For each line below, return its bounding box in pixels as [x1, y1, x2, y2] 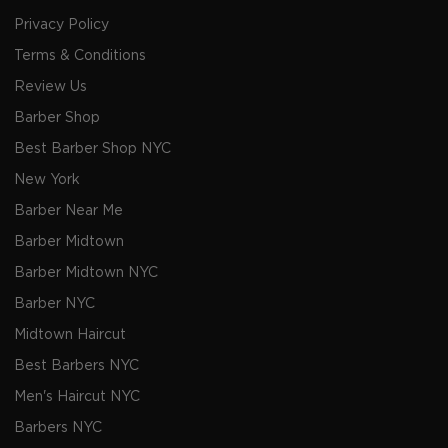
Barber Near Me [14, 204, 123, 219]
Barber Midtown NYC [14, 266, 158, 281]
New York [14, 173, 80, 188]
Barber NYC [14, 297, 95, 312]
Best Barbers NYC [14, 359, 139, 374]
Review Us [14, 80, 87, 95]
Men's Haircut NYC [14, 390, 140, 405]
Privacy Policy [14, 18, 109, 33]
